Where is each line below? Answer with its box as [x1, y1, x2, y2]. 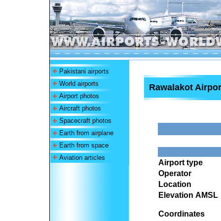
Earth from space [59, 142, 109, 149]
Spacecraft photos [59, 117, 111, 124]
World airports [59, 80, 99, 87]
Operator [158, 169, 191, 178]
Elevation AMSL [158, 191, 218, 199]
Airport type [158, 158, 203, 167]
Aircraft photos [59, 105, 101, 112]
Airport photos [59, 92, 99, 100]
